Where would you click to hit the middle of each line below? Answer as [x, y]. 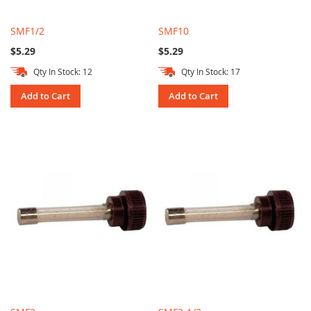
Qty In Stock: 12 [63, 72]
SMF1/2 [27, 31]
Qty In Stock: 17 [211, 72]
